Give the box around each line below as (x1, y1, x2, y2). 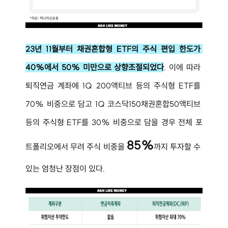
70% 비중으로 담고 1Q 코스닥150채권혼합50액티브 (25, 98, 203, 109)
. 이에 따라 (164, 62, 203, 72)
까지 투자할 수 (153, 141, 203, 152)
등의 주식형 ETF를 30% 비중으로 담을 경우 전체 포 (25, 117, 203, 127)
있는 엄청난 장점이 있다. (25, 163, 105, 174)
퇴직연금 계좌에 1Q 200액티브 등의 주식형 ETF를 (25, 80, 203, 91)
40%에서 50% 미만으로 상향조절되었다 (25, 62, 164, 72)
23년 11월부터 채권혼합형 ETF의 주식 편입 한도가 (25, 43, 203, 54)
